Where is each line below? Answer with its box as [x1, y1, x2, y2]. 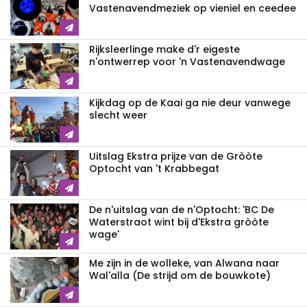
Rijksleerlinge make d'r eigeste [89, 42, 240, 57]
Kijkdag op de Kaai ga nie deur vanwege [89, 96, 291, 110]
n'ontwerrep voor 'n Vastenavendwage [89, 55, 285, 69]
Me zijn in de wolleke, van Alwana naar [89, 256, 280, 271]
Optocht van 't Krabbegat [89, 162, 219, 176]
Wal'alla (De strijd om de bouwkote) [89, 269, 271, 283]
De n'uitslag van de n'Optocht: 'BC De [89, 203, 274, 217]
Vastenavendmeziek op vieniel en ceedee [89, 1, 296, 16]
